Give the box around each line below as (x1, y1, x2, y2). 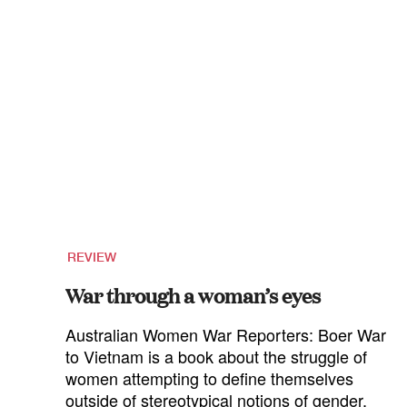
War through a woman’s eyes (65, 281, 321, 309)
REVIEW (67, 249, 116, 264)
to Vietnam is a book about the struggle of (65, 344, 367, 368)
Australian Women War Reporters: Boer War (65, 323, 386, 346)
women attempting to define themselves (65, 366, 353, 390)
